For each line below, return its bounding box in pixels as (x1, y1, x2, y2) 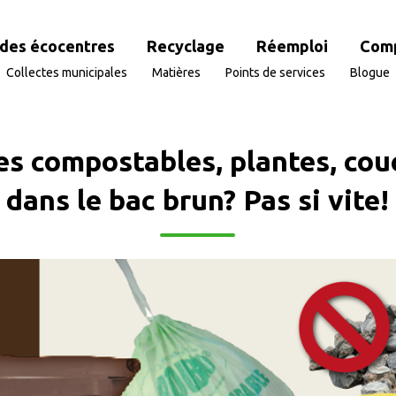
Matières (151, 65, 201, 80)
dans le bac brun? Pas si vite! (6, 184, 390, 216)
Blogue (349, 65, 390, 80)
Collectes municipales (5, 65, 127, 80)
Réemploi (255, 36, 328, 55)
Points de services (225, 65, 325, 80)
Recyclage (146, 36, 225, 55)
